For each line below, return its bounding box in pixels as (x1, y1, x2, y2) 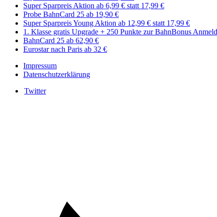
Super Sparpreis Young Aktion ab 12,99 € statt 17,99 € (23, 19, 190, 28)
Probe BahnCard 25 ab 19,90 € (23, 10, 119, 19)
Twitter (24, 87, 46, 95)
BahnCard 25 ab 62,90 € (23, 36, 99, 45)
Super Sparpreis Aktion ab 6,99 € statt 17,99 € (23, 1, 164, 10)
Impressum (23, 62, 57, 70)
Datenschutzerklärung (23, 70, 90, 79)
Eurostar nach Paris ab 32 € (23, 45, 107, 54)
